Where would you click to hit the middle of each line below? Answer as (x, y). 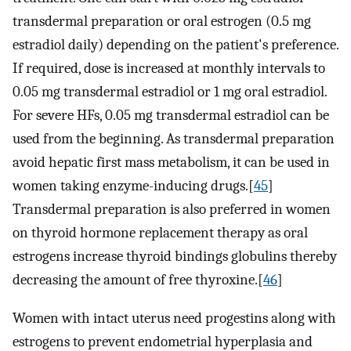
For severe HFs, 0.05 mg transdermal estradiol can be (171, 116)
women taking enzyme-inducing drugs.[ (133, 186)
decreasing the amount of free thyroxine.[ (138, 280)
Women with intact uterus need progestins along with (174, 318)
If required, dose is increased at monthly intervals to (169, 69)
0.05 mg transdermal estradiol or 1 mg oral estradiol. (170, 92)
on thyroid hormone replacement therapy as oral (160, 233)
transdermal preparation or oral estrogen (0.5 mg (162, 22)
